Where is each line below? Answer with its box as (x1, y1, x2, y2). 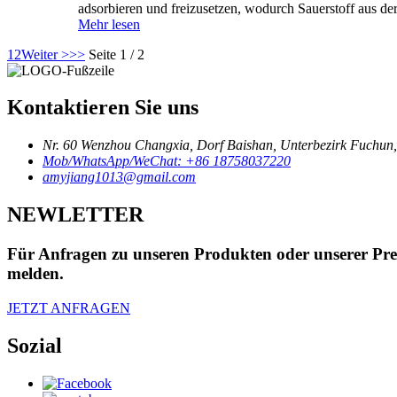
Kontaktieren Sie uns (7, 96, 198, 120)
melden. (7, 264, 64, 284)
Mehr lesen (78, 16, 140, 32)
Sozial (7, 333, 62, 357)
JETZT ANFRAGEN (7, 300, 130, 315)
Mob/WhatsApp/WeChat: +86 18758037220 (43, 153, 291, 169)
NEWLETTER (7, 203, 144, 227)
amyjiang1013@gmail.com (43, 169, 196, 185)
